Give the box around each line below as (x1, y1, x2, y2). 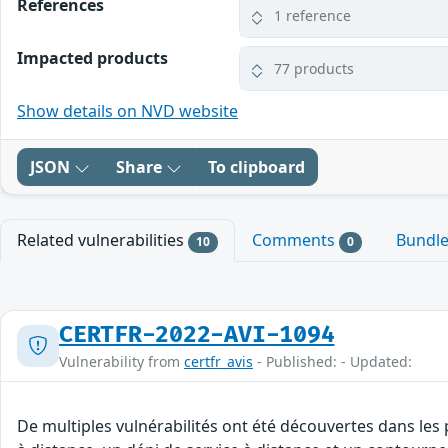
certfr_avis (184, 351, 253, 371)
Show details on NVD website (17, 100, 238, 123)
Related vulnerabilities (17, 229, 188, 252)
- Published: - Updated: (253, 351, 412, 371)
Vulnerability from (59, 351, 184, 371)
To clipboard (208, 156, 305, 179)
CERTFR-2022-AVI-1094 (59, 320, 335, 349)
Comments (251, 229, 339, 252)
